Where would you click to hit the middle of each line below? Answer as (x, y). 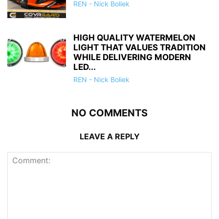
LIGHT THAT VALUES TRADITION (140, 47)
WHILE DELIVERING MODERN (132, 57)
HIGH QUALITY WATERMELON (134, 37)
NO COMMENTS (109, 113)
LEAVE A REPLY (109, 136)
